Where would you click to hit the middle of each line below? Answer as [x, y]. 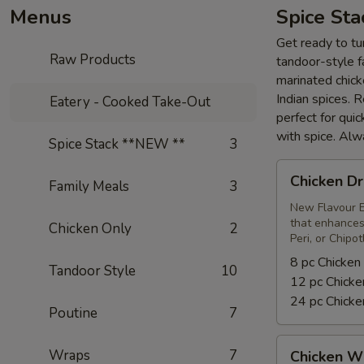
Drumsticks [308, 188]
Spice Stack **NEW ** [117, 144]
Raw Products [91, 60]
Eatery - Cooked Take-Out [129, 102]
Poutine [73, 313]
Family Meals [89, 186]
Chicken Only [90, 229]
